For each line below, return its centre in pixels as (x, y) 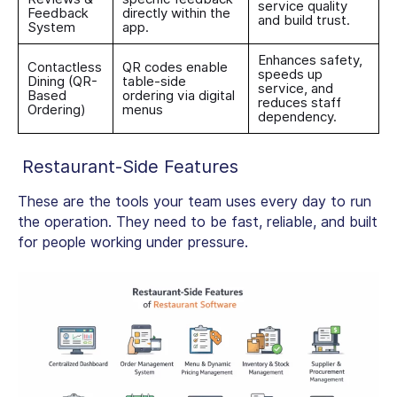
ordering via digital (179, 96)
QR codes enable (175, 68)
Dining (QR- (62, 82)
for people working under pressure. (133, 243)
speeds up (290, 75)
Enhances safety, (310, 61)
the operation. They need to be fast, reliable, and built (198, 222)
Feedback (58, 14)
